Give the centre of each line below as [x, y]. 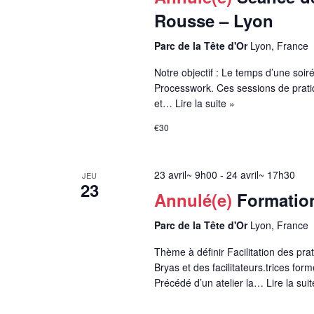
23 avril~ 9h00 [185, 175]
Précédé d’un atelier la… [210, 282]
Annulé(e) [193, 200]
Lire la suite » [205, 103]
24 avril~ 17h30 [260, 175]
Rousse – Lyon [213, 20]
